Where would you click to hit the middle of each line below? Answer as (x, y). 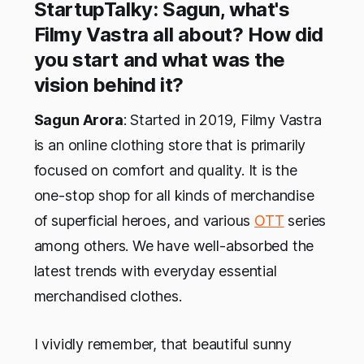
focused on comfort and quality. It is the (165, 171)
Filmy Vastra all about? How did (179, 35)
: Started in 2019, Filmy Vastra (222, 120)
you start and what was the (160, 60)
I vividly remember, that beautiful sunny (163, 344)
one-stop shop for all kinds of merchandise (174, 196)
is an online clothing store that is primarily (170, 145)
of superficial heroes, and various (144, 221)
